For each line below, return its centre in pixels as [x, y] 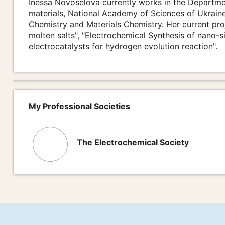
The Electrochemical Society [133, 142]
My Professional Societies [79, 107]
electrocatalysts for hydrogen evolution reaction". [123, 46]
